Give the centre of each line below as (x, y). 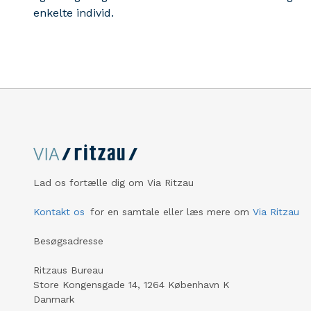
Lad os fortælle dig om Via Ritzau (114, 183)
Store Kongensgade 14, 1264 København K (132, 285)
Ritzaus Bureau (68, 270)
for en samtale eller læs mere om (170, 212)
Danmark (54, 300)
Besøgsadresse (68, 241)
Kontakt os (59, 212)
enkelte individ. (74, 13)
